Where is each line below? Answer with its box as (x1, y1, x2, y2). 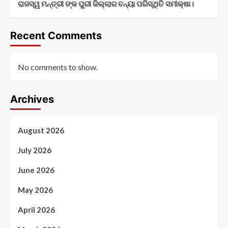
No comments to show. (18, 62, 98, 72)
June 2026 (18, 165, 54, 175)
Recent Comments (10, 30, 102, 42)
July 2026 (18, 146, 51, 155)
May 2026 (18, 185, 53, 195)
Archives (10, 93, 54, 106)
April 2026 (18, 205, 55, 215)
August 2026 (18, 126, 64, 135)
